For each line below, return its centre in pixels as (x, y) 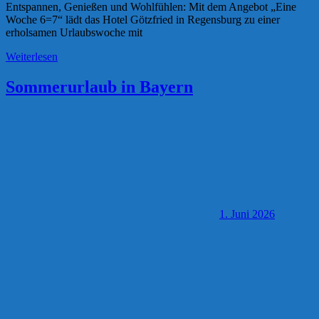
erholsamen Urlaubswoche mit (74, 32)
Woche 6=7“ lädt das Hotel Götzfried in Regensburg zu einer (143, 19)
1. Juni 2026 (247, 214)
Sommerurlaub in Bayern (99, 87)
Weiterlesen (32, 56)
